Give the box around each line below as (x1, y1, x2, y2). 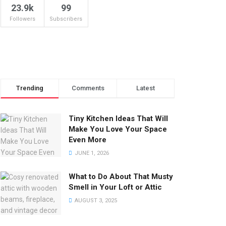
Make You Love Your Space (69, 125, 167, 134)
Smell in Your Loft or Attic (69, 183, 162, 192)
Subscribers (49, 16, 83, 22)
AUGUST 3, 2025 (73, 197, 117, 204)
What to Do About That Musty (69, 172, 173, 181)
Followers (10, 16, 36, 22)
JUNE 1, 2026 (73, 150, 109, 156)
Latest (136, 84, 155, 92)
